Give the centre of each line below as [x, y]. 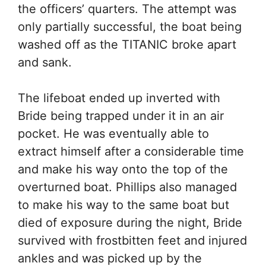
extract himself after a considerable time [131, 151]
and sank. [45, 62]
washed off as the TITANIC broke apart [127, 45]
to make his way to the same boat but [123, 205]
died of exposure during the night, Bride [130, 223]
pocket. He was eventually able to [113, 134]
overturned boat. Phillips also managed [127, 187]
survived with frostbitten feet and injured [132, 240]
